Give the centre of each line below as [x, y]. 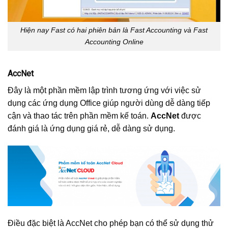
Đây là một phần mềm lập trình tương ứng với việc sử [104, 91]
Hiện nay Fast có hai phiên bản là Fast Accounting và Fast [114, 30]
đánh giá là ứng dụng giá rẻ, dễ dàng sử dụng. [91, 129]
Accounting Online [114, 42]
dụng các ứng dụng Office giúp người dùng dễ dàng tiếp [109, 103]
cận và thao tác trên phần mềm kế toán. [79, 116]
